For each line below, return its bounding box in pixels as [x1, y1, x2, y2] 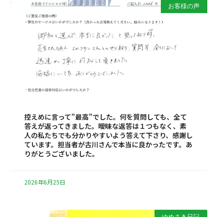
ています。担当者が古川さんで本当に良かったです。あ [24, 139, 192, 150]
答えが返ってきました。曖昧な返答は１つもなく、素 [24, 121, 186, 131]
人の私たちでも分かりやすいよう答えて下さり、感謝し [24, 130, 193, 140]
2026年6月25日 [24, 178, 65, 186]
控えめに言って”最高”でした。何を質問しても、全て [24, 112, 187, 122]
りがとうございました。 [24, 149, 99, 159]
